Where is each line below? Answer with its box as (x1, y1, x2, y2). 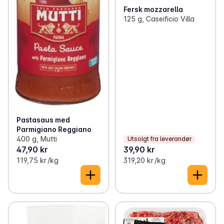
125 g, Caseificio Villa (123, 14, 194, 23)
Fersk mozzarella (123, 4, 183, 13)
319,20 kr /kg (123, 155, 165, 164)
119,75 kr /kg (16, 155, 58, 164)
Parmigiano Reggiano (16, 124, 91, 133)
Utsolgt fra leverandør (127, 135, 191, 143)
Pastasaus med (16, 115, 70, 124)
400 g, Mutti (16, 134, 57, 143)
